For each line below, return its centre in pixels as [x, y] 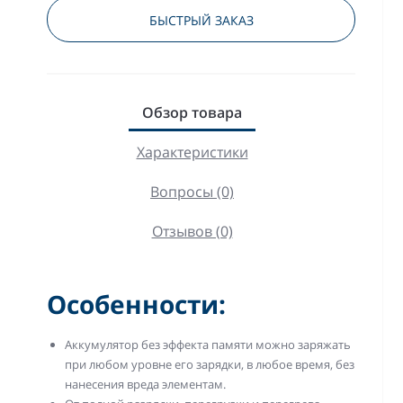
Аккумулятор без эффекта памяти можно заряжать [208, 344]
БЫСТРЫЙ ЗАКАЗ [201, 20]
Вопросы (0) [192, 191]
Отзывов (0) [192, 231]
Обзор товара [192, 112]
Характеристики [192, 152]
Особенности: [137, 304]
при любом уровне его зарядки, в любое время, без [210, 364]
